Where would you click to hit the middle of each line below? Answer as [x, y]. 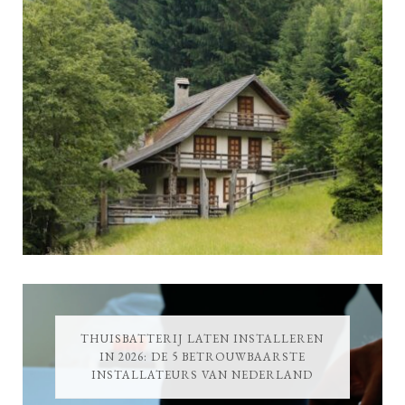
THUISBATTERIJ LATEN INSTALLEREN [202, 338]
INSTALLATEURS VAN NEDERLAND [202, 374]
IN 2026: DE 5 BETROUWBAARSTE [202, 356]
